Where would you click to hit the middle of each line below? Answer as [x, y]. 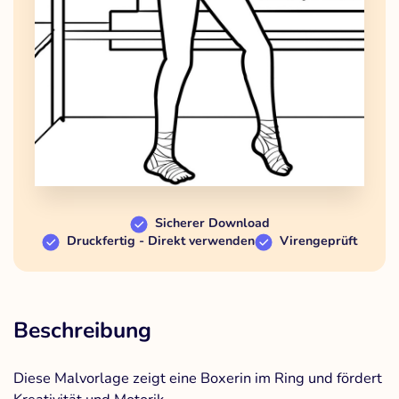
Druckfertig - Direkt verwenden [161, 240]
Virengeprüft [318, 240]
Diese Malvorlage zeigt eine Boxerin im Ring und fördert [198, 378]
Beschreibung [82, 330]
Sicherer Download [212, 223]
